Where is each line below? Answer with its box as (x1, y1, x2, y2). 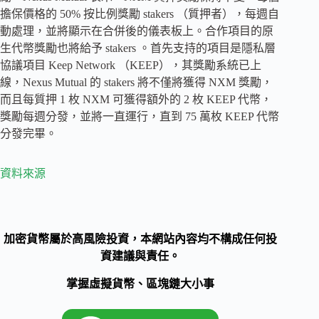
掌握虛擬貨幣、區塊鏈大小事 (66, 277, 215, 290)
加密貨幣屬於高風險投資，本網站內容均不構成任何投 (4, 233, 278, 246)
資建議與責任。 (100, 250, 181, 263)
